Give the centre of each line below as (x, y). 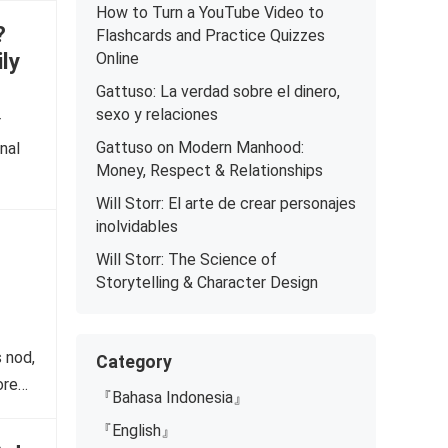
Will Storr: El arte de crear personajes (226, 203)
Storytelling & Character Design (207, 282)
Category (134, 362)
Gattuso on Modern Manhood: (200, 147)
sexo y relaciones (157, 114)
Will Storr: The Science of (186, 259)
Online (117, 58)
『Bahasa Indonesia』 (172, 397)
